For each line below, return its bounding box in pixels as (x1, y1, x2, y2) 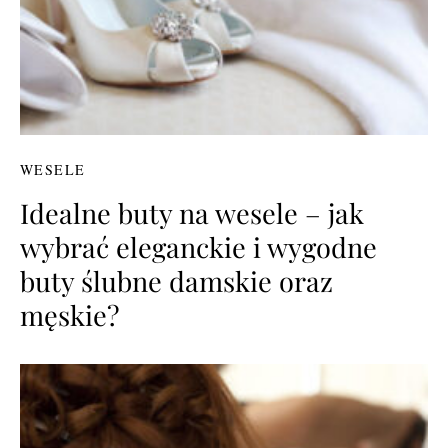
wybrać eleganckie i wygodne (20, 228, 377, 265)
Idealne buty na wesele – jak (20, 194, 364, 231)
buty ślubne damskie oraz (20, 262, 333, 299)
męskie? (20, 296, 119, 333)
